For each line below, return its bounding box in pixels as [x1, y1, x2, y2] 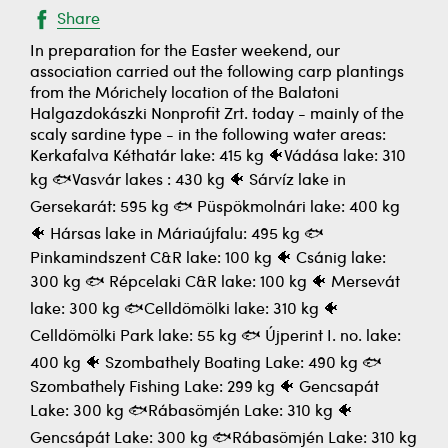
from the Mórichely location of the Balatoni [30, 86, 339, 102]
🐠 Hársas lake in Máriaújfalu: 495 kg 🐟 [30, 227, 324, 243]
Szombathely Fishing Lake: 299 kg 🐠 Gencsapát [30, 380, 379, 396]
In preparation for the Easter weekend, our [30, 44, 340, 60]
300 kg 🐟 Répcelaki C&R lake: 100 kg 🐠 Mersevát [30, 275, 400, 291]
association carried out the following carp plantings [30, 65, 404, 81]
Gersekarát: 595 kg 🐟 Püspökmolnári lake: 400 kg [30, 200, 400, 216]
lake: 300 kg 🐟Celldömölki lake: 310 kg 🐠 [30, 302, 339, 318]
